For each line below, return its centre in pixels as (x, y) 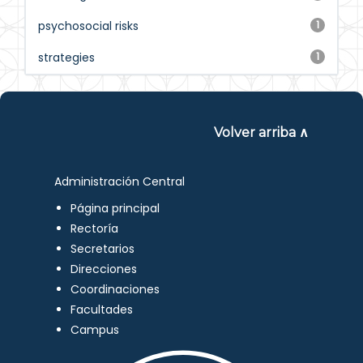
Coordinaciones (115, 289)
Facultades (102, 310)
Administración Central (120, 181)
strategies (66, 58)
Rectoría (95, 228)
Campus (95, 330)
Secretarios (103, 249)
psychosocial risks (88, 26)
